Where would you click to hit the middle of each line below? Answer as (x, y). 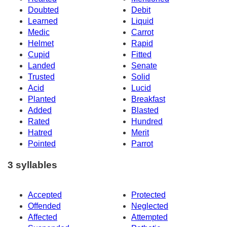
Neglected (150, 206)
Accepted (45, 195)
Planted (42, 99)
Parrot (142, 143)
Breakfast (148, 99)
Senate (144, 65)
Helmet (41, 43)
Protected (148, 195)
